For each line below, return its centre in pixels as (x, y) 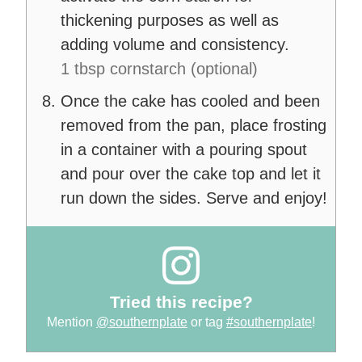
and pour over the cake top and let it (191, 174)
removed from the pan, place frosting (194, 126)
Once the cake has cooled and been (190, 101)
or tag (207, 321)
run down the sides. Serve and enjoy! (194, 198)
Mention (72, 321)
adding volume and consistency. (175, 45)
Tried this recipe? (181, 301)
